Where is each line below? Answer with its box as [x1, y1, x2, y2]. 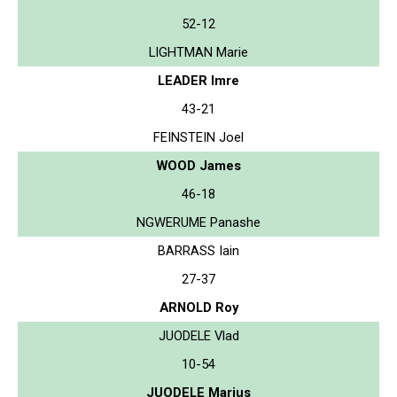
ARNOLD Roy [159, 299, 238, 315]
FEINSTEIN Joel [153, 128, 244, 145]
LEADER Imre [158, 72, 239, 89]
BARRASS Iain [158, 242, 239, 259]
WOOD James [156, 157, 241, 174]
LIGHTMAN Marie [149, 43, 248, 60]
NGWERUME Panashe [136, 214, 261, 230]
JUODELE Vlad [158, 327, 239, 344]
